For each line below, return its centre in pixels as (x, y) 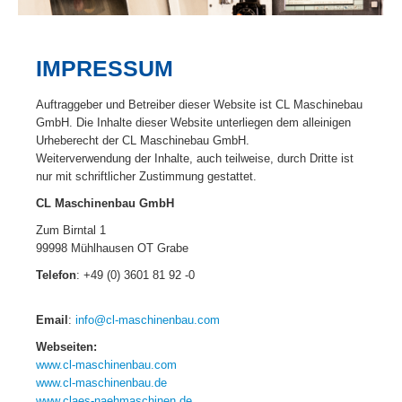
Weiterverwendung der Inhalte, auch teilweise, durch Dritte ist (195, 158)
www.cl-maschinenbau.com (106, 364)
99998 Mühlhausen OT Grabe (112, 248)
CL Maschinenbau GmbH (105, 203)
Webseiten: (66, 346)
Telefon (56, 275)
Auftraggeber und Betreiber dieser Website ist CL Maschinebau (199, 104)
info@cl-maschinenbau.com (148, 319)
